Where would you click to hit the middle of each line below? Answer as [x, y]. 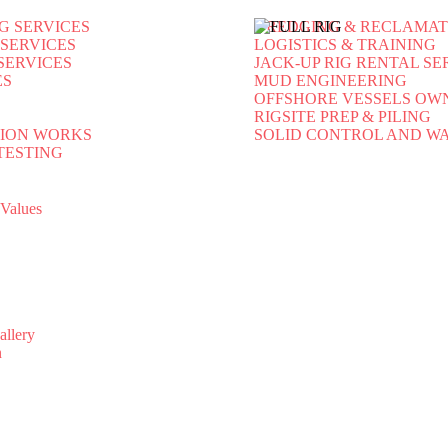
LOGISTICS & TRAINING [344, 44]
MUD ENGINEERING [330, 80]
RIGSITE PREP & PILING [342, 116]
